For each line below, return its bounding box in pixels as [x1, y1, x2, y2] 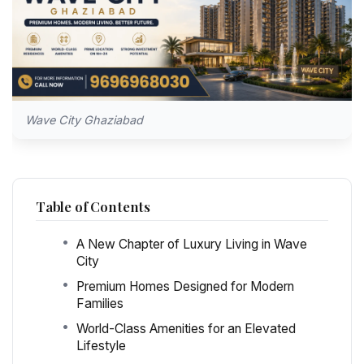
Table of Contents [36, 197, 151, 215]
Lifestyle [76, 337, 126, 353]
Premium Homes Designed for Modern [76, 278, 294, 294]
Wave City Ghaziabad [25, 112, 143, 127]
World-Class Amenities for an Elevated [76, 320, 296, 336]
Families [76, 295, 123, 311]
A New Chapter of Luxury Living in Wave [76, 236, 307, 252]
